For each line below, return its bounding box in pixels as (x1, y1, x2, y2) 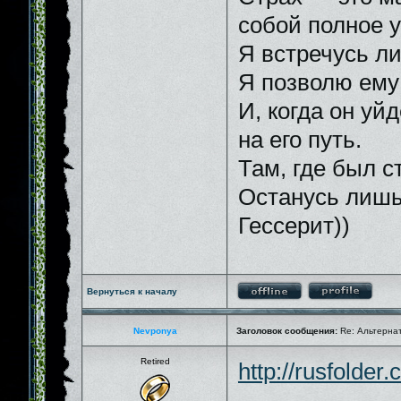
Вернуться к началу (87, 286, 177, 296)
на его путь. (238, 127, 362, 152)
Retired (140, 356, 170, 366)
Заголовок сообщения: (236, 326, 337, 336)
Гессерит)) (238, 213, 350, 238)
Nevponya (132, 326, 177, 336)
